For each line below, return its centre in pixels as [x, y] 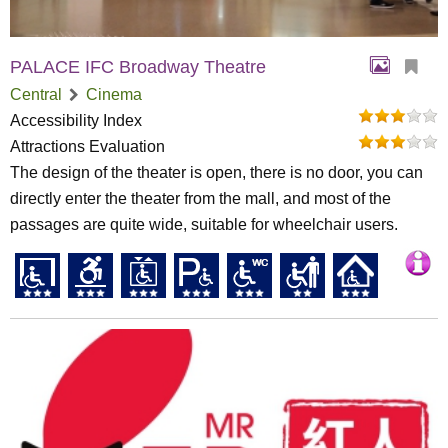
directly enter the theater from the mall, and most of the [200, 198]
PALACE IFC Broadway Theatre [138, 67]
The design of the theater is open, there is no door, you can [216, 172]
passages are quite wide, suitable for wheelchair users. [204, 224]
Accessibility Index [76, 120]
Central [36, 94]
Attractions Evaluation [87, 146]
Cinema [114, 94]
